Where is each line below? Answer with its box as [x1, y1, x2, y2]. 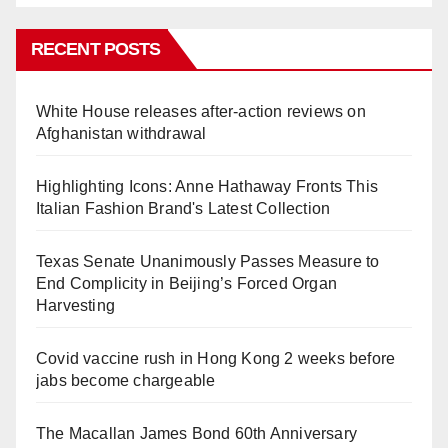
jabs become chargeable [36, 372, 216, 390]
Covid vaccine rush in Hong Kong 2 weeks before [36, 350, 396, 368]
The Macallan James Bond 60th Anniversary [36, 425, 358, 443]
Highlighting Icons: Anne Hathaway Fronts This [36, 178, 379, 196]
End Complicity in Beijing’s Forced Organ [36, 275, 337, 293]
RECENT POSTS [31, 39, 161, 60]
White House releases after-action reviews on [36, 103, 366, 121]
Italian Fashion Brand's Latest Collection [36, 200, 331, 218]
